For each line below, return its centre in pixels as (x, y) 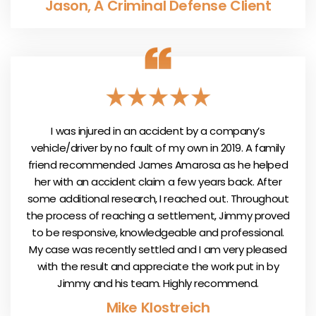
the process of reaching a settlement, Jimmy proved (158, 215)
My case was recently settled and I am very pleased (158, 249)
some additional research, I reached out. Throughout (158, 198)
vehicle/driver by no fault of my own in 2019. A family (158, 147)
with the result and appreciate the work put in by (158, 266)
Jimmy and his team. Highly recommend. (158, 283)
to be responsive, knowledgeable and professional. (158, 232)
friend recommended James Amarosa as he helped (158, 164)
